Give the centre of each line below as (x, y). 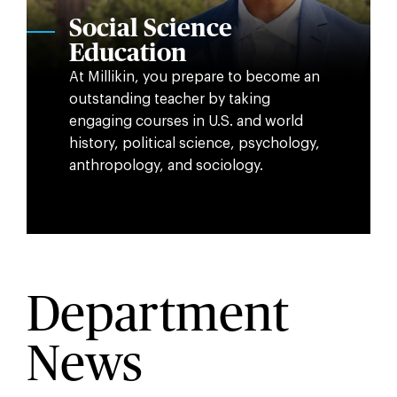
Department (157, 315)
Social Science (150, 29)
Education (128, 54)
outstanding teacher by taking (169, 99)
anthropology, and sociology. (166, 165)
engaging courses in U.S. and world (186, 121)
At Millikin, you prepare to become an (194, 77)
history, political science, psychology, (194, 143)
